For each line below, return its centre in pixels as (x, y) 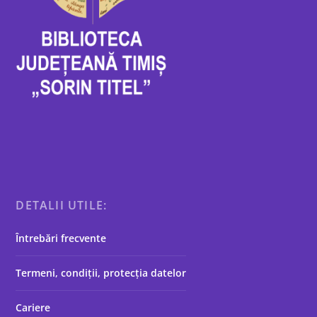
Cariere (33, 307)
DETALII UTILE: (62, 205)
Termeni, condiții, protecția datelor (101, 273)
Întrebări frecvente (61, 238)
